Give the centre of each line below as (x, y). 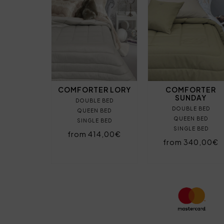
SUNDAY (191, 97)
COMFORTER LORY (94, 89)
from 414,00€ (94, 134)
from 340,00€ (191, 142)
